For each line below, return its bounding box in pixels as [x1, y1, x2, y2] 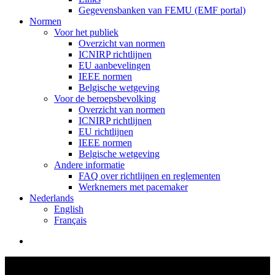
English [54, 204, 83, 214]
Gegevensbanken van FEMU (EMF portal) [79, 5, 246, 15]
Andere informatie [54, 160, 125, 170]
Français [54, 215, 87, 225]
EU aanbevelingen [79, 60, 150, 71]
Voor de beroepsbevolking [54, 93, 156, 104]
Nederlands [29, 193, 74, 203]
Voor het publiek [54, 27, 118, 37]
